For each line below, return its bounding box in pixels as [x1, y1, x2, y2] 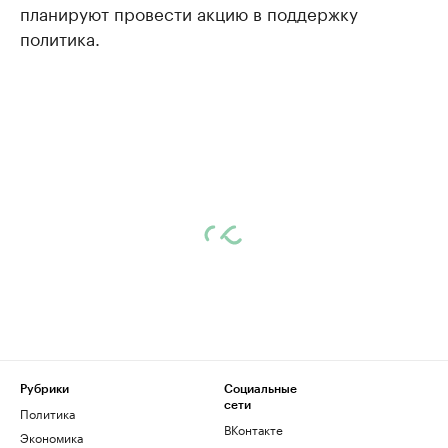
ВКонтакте [224, 419, 283, 438]
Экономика [20, 427, 83, 446]
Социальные [224, 383, 297, 395]
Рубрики [20, 383, 69, 395]
